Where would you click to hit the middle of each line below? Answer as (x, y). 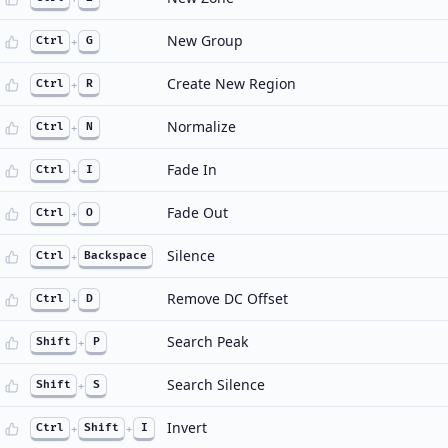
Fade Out (197, 212)
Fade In (192, 169)
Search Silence (216, 384)
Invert (187, 427)
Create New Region (231, 83)
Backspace (115, 255)
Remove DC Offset (227, 298)
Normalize (201, 126)
